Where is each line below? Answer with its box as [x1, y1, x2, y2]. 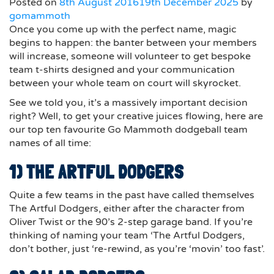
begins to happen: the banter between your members [9, 37, 257, 50]
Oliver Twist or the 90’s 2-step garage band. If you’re [9, 216, 253, 229]
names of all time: [9, 137, 91, 150]
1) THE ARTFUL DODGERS [9, 161, 184, 183]
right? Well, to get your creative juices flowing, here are [9, 110, 263, 123]
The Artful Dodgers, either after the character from [9, 202, 245, 215]
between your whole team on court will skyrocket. [9, 77, 241, 90]
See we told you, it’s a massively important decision [9, 97, 248, 109]
